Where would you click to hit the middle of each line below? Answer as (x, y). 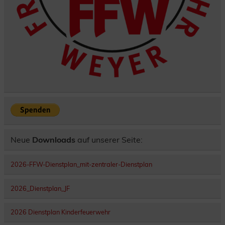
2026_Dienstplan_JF (40, 188)
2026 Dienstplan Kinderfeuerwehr (60, 212)
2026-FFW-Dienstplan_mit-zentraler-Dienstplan (81, 164)
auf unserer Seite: (110, 139)
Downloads (54, 139)
